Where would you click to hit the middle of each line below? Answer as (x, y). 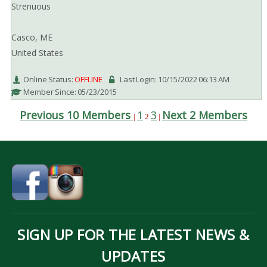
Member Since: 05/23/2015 (70, 91)
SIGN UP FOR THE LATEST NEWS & (133, 234)
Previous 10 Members (75, 115)
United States (37, 52)
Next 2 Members (204, 115)
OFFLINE (88, 79)
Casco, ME (32, 37)
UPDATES (133, 256)
